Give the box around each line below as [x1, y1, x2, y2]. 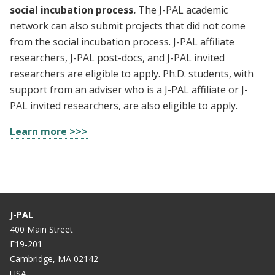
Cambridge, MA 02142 [10, 252, 98, 265]
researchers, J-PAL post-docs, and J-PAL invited [10, 50, 225, 64]
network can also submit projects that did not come [10, 18, 246, 33]
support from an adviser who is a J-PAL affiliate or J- [10, 82, 248, 96]
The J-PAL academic [138, 2, 228, 17]
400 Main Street [10, 223, 73, 235]
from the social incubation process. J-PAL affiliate [10, 34, 234, 48]
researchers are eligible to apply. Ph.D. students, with [10, 66, 254, 80]
